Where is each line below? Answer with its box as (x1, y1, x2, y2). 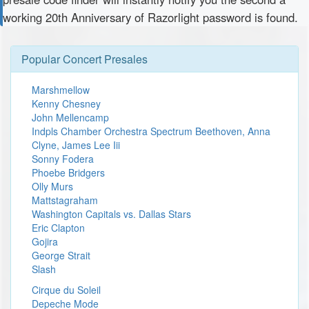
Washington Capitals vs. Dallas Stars (32, 207, 191, 221)
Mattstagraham (32, 193, 98, 207)
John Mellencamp (32, 110, 109, 124)
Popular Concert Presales (21, 51, 148, 67)
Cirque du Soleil (32, 283, 101, 297)
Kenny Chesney (32, 97, 101, 110)
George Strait (32, 248, 90, 262)
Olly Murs (32, 179, 73, 193)
